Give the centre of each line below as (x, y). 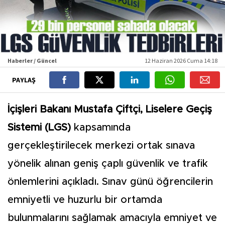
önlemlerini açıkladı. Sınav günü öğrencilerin (110, 182)
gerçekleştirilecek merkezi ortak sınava (101, 146)
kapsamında (101, 128)
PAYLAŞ (24, 80)
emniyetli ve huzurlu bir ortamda (85, 200)
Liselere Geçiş (179, 109)
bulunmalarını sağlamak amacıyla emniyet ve (112, 218)
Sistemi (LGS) (39, 128)
